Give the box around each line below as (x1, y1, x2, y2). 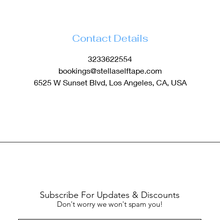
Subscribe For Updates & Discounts (40, 190, 180, 200)
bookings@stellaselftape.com (58, 66, 162, 75)
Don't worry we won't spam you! (56, 199, 163, 209)
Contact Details (72, 32, 148, 45)
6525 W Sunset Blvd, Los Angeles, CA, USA (33, 78, 187, 87)
